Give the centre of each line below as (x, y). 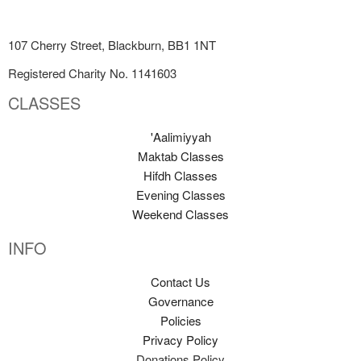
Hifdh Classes (180, 175)
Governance (180, 301)
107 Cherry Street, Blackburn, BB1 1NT (112, 44)
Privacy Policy (180, 339)
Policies (180, 320)
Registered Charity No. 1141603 (92, 73)
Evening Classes (180, 194)
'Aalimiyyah (180, 136)
